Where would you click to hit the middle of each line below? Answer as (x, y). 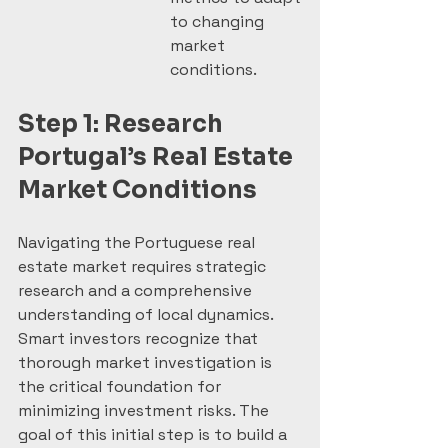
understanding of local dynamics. (147, 314)
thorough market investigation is (147, 362)
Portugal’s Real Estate (158, 157)
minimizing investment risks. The (145, 410)
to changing (219, 21)
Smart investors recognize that (140, 338)
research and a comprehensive (137, 290)
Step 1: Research (123, 124)
